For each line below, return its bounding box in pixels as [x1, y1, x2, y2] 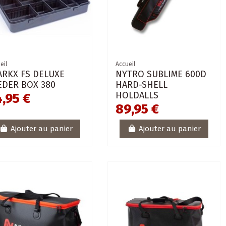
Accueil [115, 60, 135, 68]
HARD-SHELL [115, 79, 167, 90]
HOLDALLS [115, 89, 158, 101]
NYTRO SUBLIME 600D [115, 68, 206, 80]
